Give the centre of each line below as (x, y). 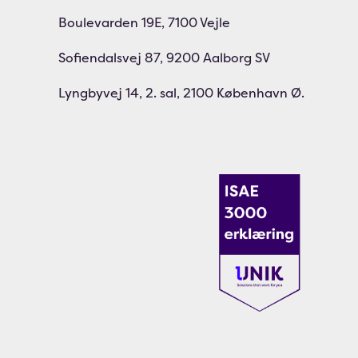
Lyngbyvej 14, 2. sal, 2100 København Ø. (181, 93)
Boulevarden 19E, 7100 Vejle (144, 22)
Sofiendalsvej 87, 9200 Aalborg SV (164, 58)
